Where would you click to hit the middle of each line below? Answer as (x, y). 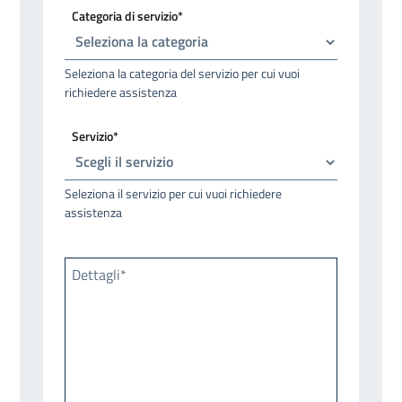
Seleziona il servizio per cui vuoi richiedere (173, 193)
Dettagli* (99, 274)
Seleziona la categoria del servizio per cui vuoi (182, 73)
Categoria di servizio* (127, 15)
